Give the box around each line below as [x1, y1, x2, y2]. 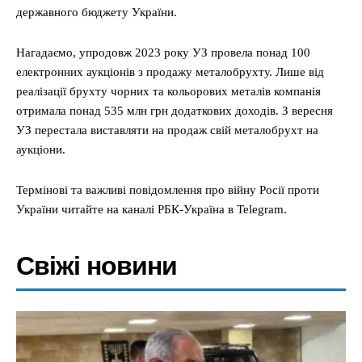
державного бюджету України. [16, 6, 177, 19]
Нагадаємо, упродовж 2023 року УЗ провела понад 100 [16, 46, 310, 59]
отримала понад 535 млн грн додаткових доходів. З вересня [16, 104, 333, 117]
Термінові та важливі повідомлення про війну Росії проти [16, 183, 319, 196]
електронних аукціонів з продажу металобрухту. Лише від [16, 65, 324, 78]
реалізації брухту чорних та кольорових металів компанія [16, 85, 321, 98]
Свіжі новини [16, 251, 177, 280]
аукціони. [16, 143, 65, 156]
